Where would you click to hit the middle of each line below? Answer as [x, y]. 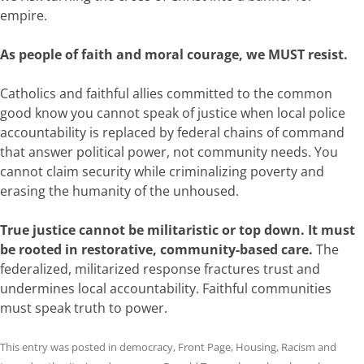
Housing [256, 347]
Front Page [204, 347]
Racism [298, 347]
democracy [146, 347]
